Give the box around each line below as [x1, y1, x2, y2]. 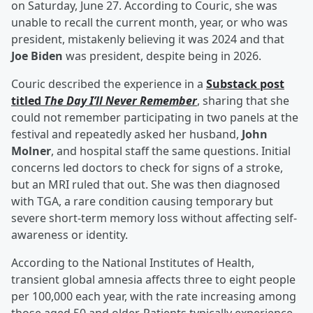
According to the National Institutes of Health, [11, 255, 254, 271]
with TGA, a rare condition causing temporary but [11, 194, 273, 210]
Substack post [206, 76, 284, 92]
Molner [11, 143, 51, 159]
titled [11, 93, 44, 109]
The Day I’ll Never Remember [44, 93, 197, 109]
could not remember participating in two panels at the [11, 110, 298, 126]
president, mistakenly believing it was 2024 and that [11, 31, 284, 48]
